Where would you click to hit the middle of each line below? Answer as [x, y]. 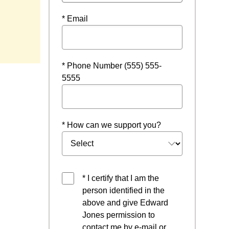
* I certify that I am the [121, 178]
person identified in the [123, 190]
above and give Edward [125, 203]
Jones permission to [119, 215]
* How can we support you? [111, 125]
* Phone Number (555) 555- [112, 66]
